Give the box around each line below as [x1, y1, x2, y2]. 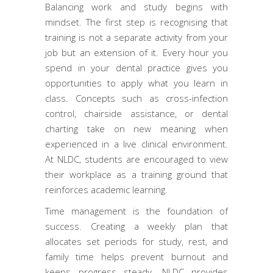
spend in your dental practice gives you [45, 61, 228, 74]
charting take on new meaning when [45, 122, 228, 135]
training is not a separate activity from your [45, 30, 228, 43]
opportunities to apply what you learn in [45, 76, 228, 89]
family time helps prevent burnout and [45, 250, 228, 263]
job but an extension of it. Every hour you [45, 46, 228, 58]
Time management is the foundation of [45, 204, 228, 217]
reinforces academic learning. [45, 183, 168, 196]
